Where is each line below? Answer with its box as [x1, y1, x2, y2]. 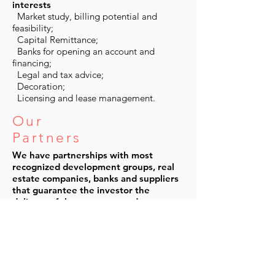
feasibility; [12, 22, 53, 34]
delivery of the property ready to [12, 196, 155, 207]
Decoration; [12, 80, 65, 92]
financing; [12, 57, 52, 69]
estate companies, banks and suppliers [12, 172, 179, 184]
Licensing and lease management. [12, 92, 155, 104]
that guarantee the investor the [12, 184, 150, 196]
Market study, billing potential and [12, 10, 157, 22]
